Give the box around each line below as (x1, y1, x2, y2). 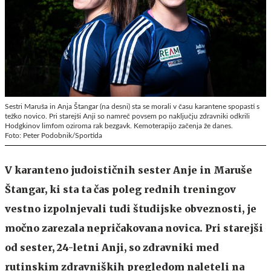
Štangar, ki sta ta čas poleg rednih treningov (5, 183, 236, 195)
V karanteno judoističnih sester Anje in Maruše (5, 163, 252, 176)
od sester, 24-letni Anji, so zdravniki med (5, 241, 219, 253)
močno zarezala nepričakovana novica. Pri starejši (5, 221, 263, 234)
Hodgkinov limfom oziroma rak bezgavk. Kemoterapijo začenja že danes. (5, 122, 233, 129)
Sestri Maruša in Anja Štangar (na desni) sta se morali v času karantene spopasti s (5, 102, 260, 110)
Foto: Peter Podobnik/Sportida (5, 131, 102, 139)
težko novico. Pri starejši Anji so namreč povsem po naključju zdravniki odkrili (5, 112, 250, 120)
